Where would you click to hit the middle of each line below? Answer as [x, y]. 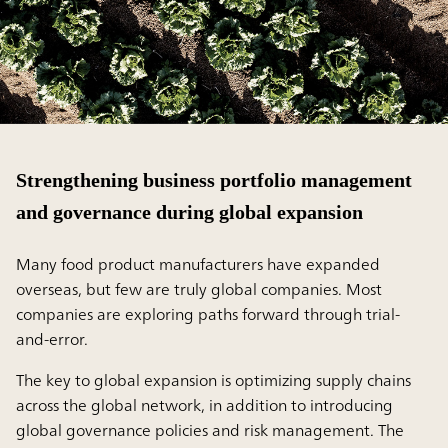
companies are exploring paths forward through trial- [208, 314]
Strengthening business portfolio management [214, 180]
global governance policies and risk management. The [210, 430]
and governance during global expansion [189, 212]
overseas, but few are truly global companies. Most [199, 289]
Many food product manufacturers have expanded [198, 264]
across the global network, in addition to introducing [204, 405]
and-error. [52, 339]
